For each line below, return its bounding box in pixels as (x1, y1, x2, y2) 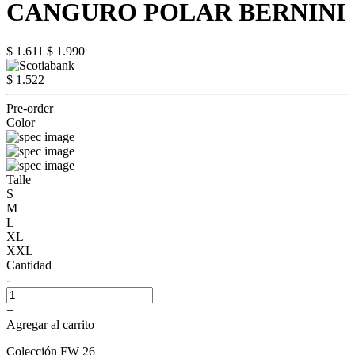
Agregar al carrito (6, 317, 94, 331)
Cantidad (6, 258, 52, 272)
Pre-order (6, 101, 53, 115)
